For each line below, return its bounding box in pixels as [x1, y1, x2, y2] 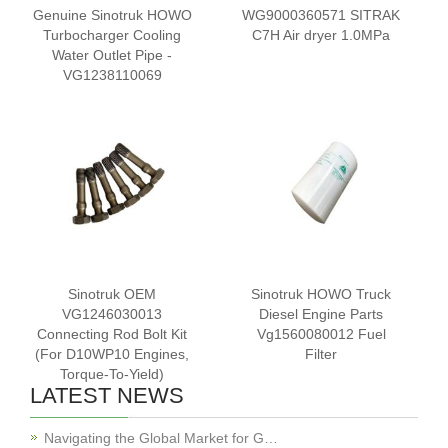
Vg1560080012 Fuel [256, 326, 386, 342]
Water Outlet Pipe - [52, 47, 172, 63]
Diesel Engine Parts [259, 306, 383, 322]
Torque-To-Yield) [60, 366, 164, 382]
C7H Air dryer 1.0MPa [252, 27, 390, 43]
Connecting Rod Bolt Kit [37, 326, 187, 342]
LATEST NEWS [30, 383, 184, 408]
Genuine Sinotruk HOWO [32, 7, 192, 23]
